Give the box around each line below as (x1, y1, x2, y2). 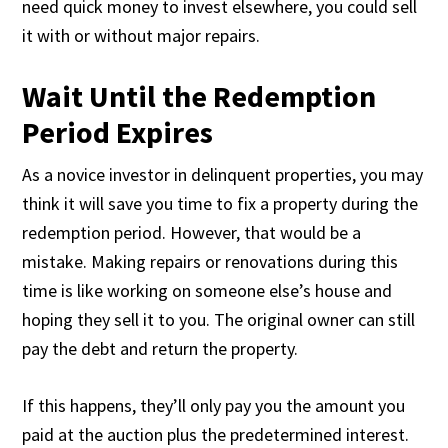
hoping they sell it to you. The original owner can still (22, 308, 416, 331)
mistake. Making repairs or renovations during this (22, 250, 399, 273)
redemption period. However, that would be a (22, 221, 362, 244)
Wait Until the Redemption (22, 77, 377, 115)
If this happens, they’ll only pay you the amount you (22, 394, 406, 417)
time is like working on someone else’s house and (22, 279, 393, 302)
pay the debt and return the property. (22, 337, 299, 360)
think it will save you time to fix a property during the (22, 192, 419, 215)
